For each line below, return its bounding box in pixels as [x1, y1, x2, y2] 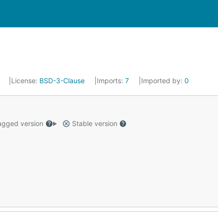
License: [11, 76, 39, 85]
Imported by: [141, 76, 184, 85]
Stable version [70, 119, 119, 127]
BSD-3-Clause [39, 76, 85, 85]
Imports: [97, 76, 125, 85]
